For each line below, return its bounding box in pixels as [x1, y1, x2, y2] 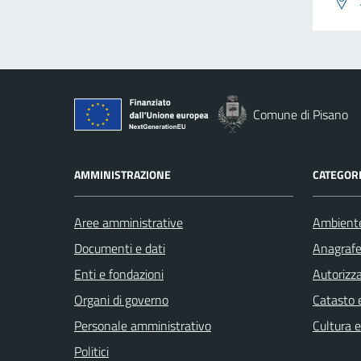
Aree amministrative [74, 213, 183, 232]
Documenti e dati [74, 239, 165, 258]
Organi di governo [74, 290, 168, 309]
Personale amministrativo [74, 316, 211, 335]
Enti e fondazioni [74, 264, 164, 284]
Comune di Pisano [253, 105, 348, 124]
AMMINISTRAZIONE [74, 166, 171, 183]
